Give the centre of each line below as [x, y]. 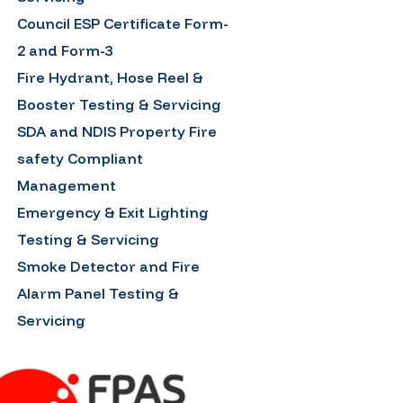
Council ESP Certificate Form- [122, 23]
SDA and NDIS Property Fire [116, 131]
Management [66, 185]
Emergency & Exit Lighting [112, 212]
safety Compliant [80, 158]
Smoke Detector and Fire [108, 266]
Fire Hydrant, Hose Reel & [110, 77]
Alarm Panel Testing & [98, 293]
